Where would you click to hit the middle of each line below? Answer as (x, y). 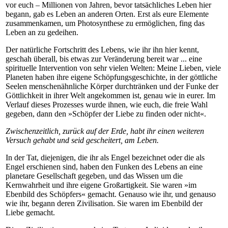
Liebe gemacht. (30, 212)
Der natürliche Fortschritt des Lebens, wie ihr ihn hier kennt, (102, 49)
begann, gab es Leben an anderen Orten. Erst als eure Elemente (107, 14)
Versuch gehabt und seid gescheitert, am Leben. (82, 140)
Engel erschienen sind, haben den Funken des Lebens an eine (104, 166)
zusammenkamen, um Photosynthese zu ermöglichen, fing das (105, 23)
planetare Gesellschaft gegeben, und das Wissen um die (94, 176)
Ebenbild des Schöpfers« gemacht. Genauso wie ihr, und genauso (111, 194)
